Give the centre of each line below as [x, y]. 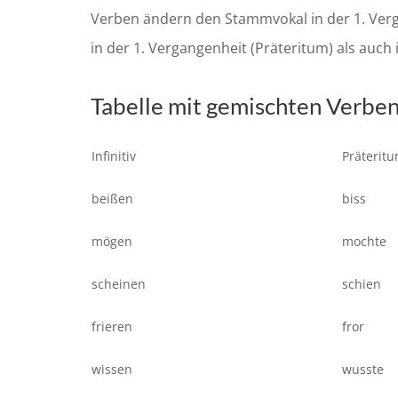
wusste [363, 370]
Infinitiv [114, 156]
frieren [112, 327]
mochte [364, 242]
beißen [112, 199]
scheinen [119, 284]
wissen [112, 370]
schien [362, 284]
